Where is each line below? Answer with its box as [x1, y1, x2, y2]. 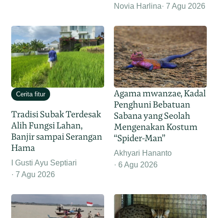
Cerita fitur [16, 91, 46, 98]
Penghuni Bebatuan [114, 99, 190, 110]
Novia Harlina [114, 2, 162, 11]
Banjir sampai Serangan [11, 131, 103, 143]
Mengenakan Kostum [114, 121, 198, 133]
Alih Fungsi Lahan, [11, 120, 83, 131]
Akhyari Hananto [114, 149, 172, 158]
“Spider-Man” [114, 132, 165, 144]
